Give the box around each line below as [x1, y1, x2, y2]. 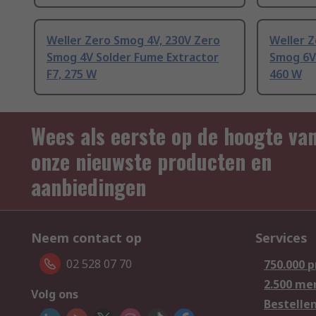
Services [255, 229, 308, 247]
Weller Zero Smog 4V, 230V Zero [47, 32, 220, 49]
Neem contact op [31, 229, 142, 247]
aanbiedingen [31, 171, 146, 203]
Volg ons [31, 286, 78, 303]
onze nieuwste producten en [31, 145, 272, 178]
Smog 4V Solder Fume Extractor [47, 49, 219, 66]
